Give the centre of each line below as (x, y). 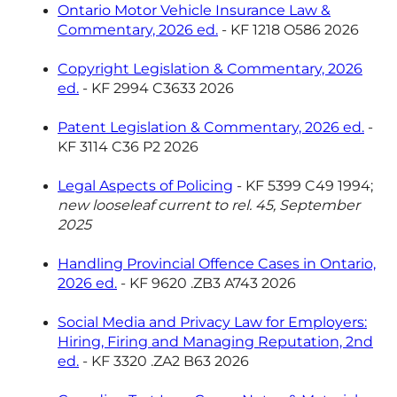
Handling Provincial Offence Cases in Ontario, (217, 263)
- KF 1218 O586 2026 (288, 29)
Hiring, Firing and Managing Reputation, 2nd (215, 341)
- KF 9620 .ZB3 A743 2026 (206, 283)
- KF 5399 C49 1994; (303, 185)
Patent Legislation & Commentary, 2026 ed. (211, 127)
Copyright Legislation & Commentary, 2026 (210, 68)
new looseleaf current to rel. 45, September (209, 205)
